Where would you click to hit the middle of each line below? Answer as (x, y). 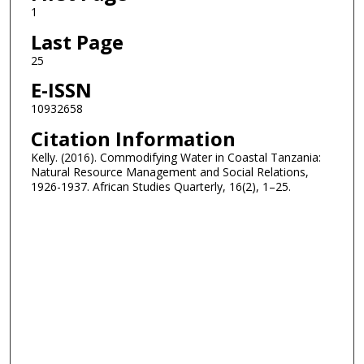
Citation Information (133, 138)
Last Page (77, 41)
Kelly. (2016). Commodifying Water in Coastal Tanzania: (175, 157)
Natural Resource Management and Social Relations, (169, 171)
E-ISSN (61, 90)
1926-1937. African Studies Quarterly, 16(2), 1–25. (160, 186)
